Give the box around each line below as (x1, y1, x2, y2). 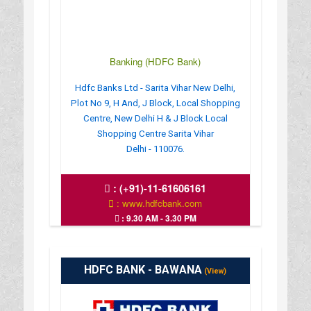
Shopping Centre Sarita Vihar (96, 128, 214, 139)
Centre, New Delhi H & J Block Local (83, 112, 228, 124)
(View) (202, 266, 227, 276)
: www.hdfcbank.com (114, 196, 203, 210)
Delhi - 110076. (126, 143, 185, 154)
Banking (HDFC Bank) (110, 54, 201, 68)
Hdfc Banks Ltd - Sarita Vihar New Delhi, (75, 82, 236, 93)
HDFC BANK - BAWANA (84, 262, 203, 276)
